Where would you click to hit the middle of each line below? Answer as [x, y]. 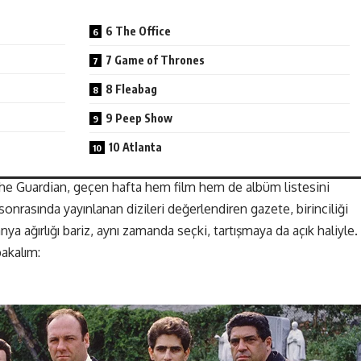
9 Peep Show [139, 118]
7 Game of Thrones [155, 60]
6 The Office [138, 31]
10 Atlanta [135, 147]
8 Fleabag [131, 89]
